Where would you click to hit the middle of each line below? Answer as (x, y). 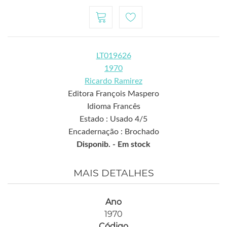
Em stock (134, 144)
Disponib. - (97, 144)
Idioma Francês (113, 106)
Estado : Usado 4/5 (113, 119)
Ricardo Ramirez (113, 81)
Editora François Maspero (113, 94)
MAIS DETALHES (113, 173)
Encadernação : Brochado (113, 132)
